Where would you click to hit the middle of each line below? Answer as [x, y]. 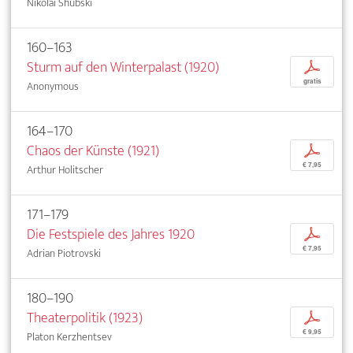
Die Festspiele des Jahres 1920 [111, 235]
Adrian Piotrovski [64, 254]
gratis [312, 82]
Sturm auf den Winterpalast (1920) [123, 68]
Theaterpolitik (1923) [85, 318]
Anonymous [53, 87]
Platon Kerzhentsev [69, 337]
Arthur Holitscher [65, 170]
